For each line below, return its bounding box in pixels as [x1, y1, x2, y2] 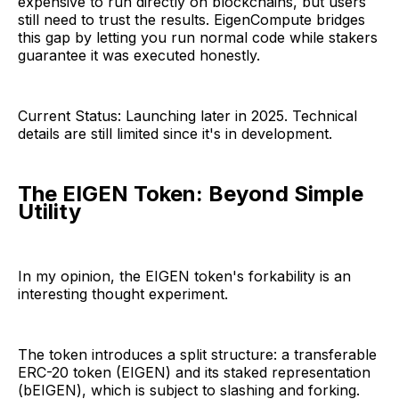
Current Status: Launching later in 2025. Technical [18, 106, 357, 125]
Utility [18, 198, 81, 224]
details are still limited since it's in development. [18, 124, 332, 142]
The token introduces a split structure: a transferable [18, 345, 377, 363]
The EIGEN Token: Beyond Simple [18, 180, 363, 207]
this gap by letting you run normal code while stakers [18, 28, 378, 46]
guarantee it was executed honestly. [18, 45, 260, 64]
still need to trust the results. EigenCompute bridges [18, 10, 365, 28]
